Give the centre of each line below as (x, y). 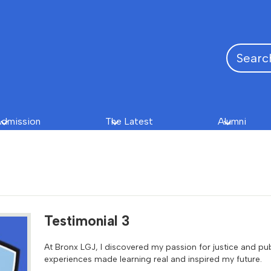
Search (242, 50)
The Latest (129, 122)
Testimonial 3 (87, 221)
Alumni (232, 122)
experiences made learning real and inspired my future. (153, 260)
